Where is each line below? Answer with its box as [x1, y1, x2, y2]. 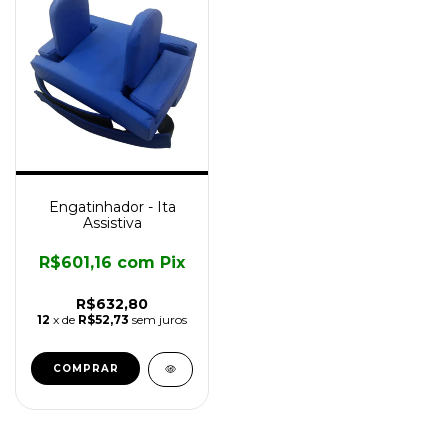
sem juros [132, 312, 187, 327]
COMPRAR [52, 362, 119, 375]
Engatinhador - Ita [48, 198, 176, 216]
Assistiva [82, 214, 142, 232]
